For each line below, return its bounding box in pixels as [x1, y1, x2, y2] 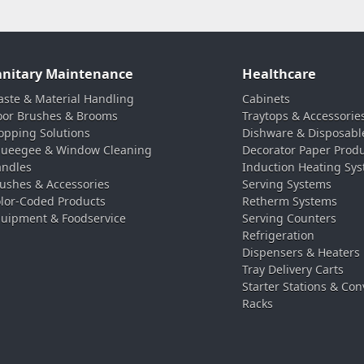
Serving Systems [241, 175, 331, 192]
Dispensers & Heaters [241, 244, 360, 260]
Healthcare [241, 64, 316, 83]
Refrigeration [241, 227, 314, 243]
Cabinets [241, 90, 290, 106]
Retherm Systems [241, 193, 337, 209]
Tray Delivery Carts [241, 261, 344, 277]
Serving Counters [241, 210, 336, 226]
